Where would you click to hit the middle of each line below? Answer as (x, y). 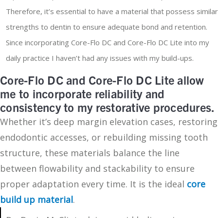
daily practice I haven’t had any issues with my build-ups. (100, 58)
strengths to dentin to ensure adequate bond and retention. (106, 27)
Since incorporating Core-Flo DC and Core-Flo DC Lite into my (107, 43)
